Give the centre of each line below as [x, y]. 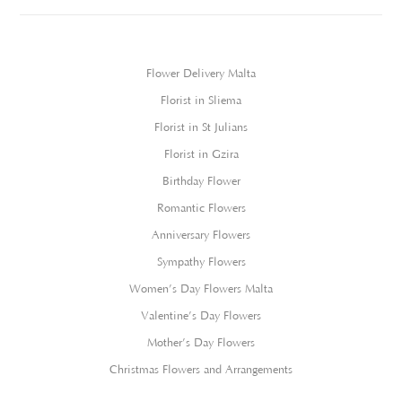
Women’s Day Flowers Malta [201, 288]
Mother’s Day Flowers [201, 342]
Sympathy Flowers [201, 262]
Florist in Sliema [201, 100]
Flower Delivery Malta [201, 73]
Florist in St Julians [201, 127]
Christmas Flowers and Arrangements [201, 369]
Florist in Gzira [201, 154]
